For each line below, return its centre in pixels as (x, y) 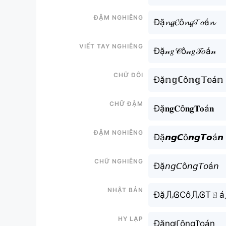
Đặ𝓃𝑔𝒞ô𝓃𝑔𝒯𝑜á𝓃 (185, 51)
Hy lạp (131, 218)
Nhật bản (125, 189)
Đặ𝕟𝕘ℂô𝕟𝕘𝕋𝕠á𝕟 (189, 79)
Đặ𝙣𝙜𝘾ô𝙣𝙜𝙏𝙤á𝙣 (189, 137)
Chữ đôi (128, 74)
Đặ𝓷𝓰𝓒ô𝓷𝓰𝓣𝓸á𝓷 (184, 22)
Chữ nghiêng (119, 160)
